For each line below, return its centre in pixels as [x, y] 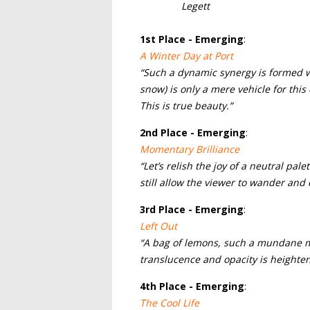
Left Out [158, 226]
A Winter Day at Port [186, 56]
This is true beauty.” [186, 106]
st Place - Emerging [194, 39]
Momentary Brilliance [190, 149]
